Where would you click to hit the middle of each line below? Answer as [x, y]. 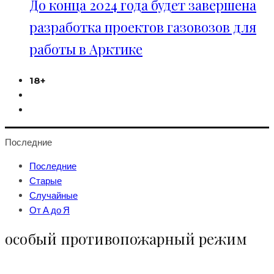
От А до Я [50, 210]
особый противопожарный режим [126, 239]
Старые [46, 180]
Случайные [54, 195]
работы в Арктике [86, 49]
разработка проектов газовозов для [143, 27]
